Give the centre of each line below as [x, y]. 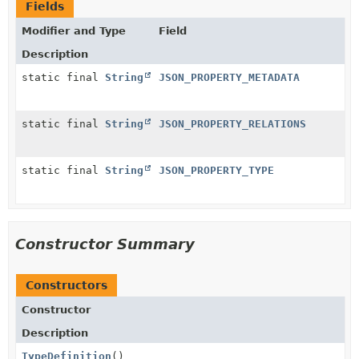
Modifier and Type [74, 30]
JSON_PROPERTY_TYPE [216, 170]
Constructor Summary [105, 244]
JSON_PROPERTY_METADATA [229, 77]
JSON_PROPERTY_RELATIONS [232, 123]
